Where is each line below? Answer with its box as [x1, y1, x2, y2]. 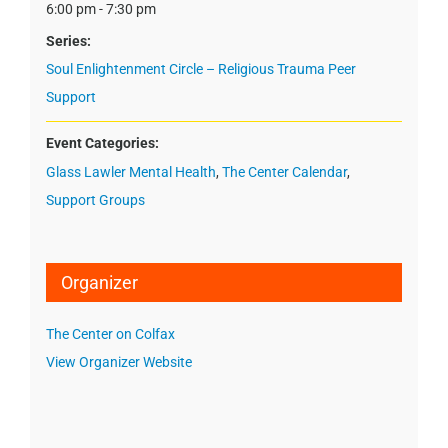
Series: [45, 32, 91, 49]
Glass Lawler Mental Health [45, 163, 216, 180]
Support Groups [45, 191, 145, 208]
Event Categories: [45, 134, 159, 151]
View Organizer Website [45, 353, 192, 370]
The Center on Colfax [45, 325, 175, 342]
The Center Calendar [221, 163, 347, 180]
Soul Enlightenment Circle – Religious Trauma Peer [45, 60, 356, 77]
